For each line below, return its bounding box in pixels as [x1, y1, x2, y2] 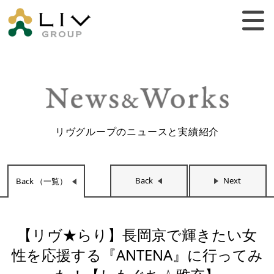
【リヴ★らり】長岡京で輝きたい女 [17, 224, 257, 245]
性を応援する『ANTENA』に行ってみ [11, 245, 263, 265]
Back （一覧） [16, 176, 68, 187]
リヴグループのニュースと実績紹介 [54, 124, 220, 138]
